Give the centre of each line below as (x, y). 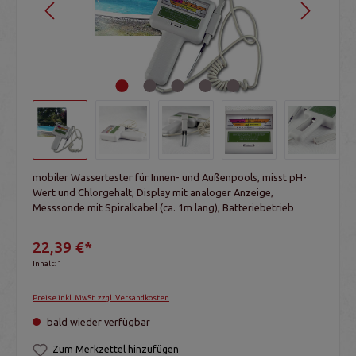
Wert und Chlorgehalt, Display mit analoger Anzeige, (153, 192)
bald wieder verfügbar (97, 321)
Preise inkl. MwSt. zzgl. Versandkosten (101, 298)
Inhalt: (45, 263)
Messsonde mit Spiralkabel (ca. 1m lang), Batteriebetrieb (163, 207)
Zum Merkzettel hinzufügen (116, 349)
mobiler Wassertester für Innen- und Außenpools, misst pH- (170, 177)
